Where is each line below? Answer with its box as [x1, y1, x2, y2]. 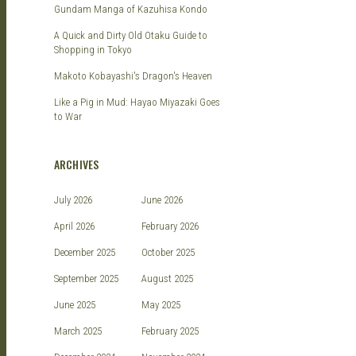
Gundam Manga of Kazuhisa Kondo [54, 3, 207, 16]
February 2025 [141, 325, 199, 338]
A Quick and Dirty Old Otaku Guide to [54, 29, 207, 42]
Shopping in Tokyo [54, 44, 132, 56]
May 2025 [141, 299, 180, 311]
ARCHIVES [54, 156, 99, 173]
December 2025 [54, 246, 115, 259]
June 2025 [54, 299, 95, 311]
